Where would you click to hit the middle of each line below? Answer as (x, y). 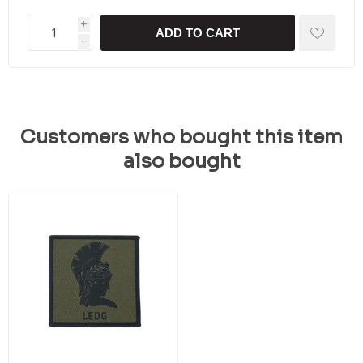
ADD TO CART (198, 33)
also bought (181, 161)
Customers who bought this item (181, 137)
